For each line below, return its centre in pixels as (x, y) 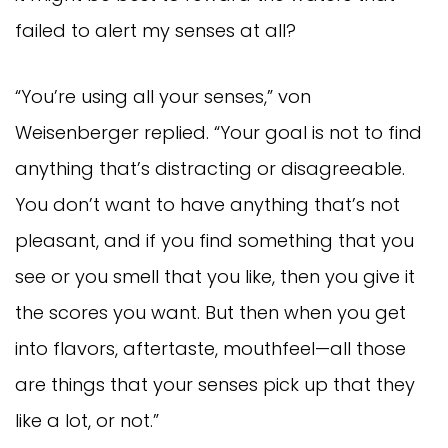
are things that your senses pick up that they (215, 384)
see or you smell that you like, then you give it (215, 276)
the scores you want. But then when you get (210, 312)
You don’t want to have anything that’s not (207, 204)
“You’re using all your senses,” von (163, 96)
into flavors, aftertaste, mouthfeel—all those (210, 348)
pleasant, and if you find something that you (214, 240)
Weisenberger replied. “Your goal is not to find (218, 132)
